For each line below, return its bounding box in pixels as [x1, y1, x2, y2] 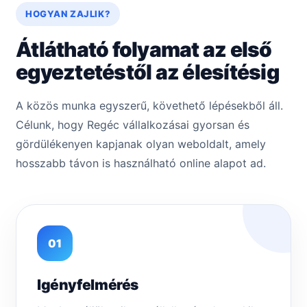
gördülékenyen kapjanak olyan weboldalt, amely [16, 137, 266, 151]
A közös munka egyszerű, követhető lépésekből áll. [16, 99, 283, 113]
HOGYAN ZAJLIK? [25, 8, 111, 20]
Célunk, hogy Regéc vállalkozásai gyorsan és [16, 118, 249, 132]
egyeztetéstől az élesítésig [16, 60, 279, 85]
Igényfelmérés [37, 276, 139, 294]
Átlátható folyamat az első [16, 37, 272, 62]
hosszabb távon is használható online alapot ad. [16, 156, 266, 171]
